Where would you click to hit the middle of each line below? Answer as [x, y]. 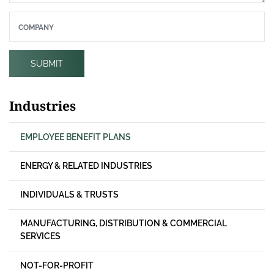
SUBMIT [47, 64]
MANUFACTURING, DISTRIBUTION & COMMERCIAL [123, 224]
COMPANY [36, 27]
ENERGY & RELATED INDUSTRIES [86, 166]
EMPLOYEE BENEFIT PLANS [75, 137]
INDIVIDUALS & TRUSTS [69, 195]
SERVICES [40, 236]
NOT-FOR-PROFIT [57, 265]
